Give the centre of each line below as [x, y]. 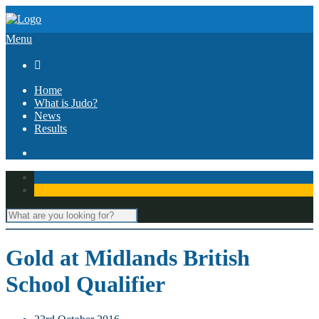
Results [51, 129]
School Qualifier [85, 284]
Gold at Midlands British [128, 258]
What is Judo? [66, 103]
